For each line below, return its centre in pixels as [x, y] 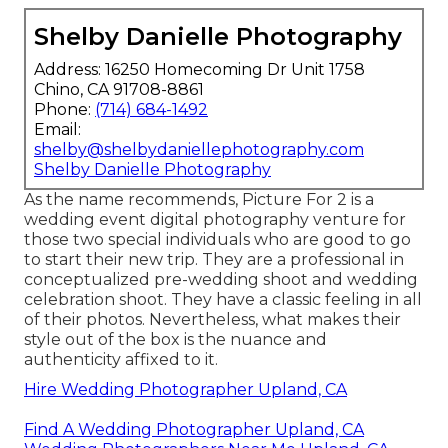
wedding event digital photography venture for [215, 219]
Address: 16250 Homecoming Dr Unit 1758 [199, 69]
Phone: [64, 109]
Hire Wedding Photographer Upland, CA [185, 389]
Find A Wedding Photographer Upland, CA [194, 429]
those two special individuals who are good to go [217, 239]
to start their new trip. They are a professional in [214, 259]
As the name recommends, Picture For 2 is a [199, 199]
